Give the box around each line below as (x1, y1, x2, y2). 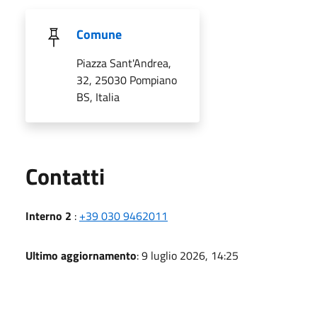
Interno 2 (25, 207, 71, 224)
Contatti (25, 158, 105, 193)
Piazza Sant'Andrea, (76, 54, 171, 71)
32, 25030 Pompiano (76, 71, 177, 88)
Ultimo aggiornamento (25, 246, 137, 264)
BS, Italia (76, 88, 120, 105)
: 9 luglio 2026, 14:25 (137, 246, 238, 264)
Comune (76, 24, 122, 44)
